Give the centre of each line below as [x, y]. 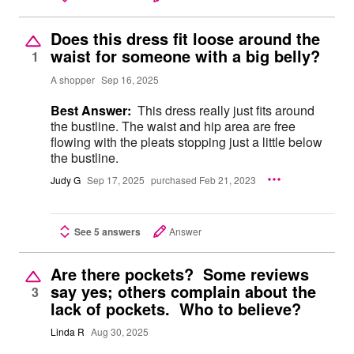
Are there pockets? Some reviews [180, 274]
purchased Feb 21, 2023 [203, 179]
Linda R [68, 332]
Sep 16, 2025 [130, 79]
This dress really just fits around [226, 111]
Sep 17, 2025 [116, 179]
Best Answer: [91, 111]
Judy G [66, 179]
